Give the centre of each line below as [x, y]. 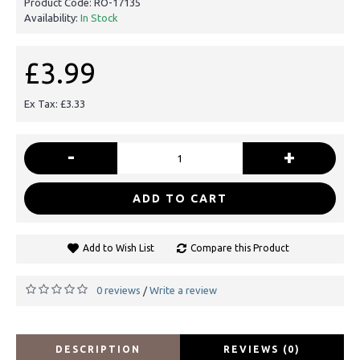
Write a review [183, 290]
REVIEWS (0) [262, 349]
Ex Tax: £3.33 [55, 103]
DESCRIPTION [98, 349]
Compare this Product [239, 247]
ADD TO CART [180, 198]
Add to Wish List [118, 247]
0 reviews [119, 290]
